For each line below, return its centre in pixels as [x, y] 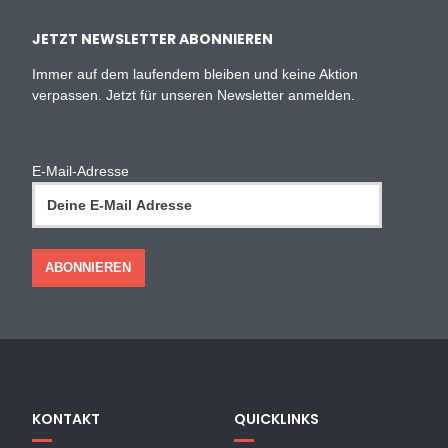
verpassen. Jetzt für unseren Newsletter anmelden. [194, 94]
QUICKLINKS [276, 418]
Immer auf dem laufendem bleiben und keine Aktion [195, 73]
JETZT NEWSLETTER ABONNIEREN [153, 38]
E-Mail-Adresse [81, 170]
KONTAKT [66, 418]
